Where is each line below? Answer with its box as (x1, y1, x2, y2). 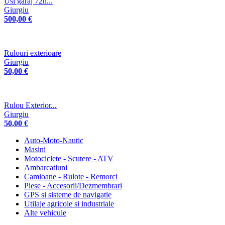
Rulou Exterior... (4, 101, 57, 110)
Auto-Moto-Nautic (24, 136, 83, 145)
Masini (24, 145, 46, 154)
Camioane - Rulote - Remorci (24, 172, 118, 181)
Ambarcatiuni (24, 163, 67, 172)
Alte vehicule (24, 208, 66, 217)
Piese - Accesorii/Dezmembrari (24, 181, 122, 190)
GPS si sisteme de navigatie (24, 190, 111, 199)
